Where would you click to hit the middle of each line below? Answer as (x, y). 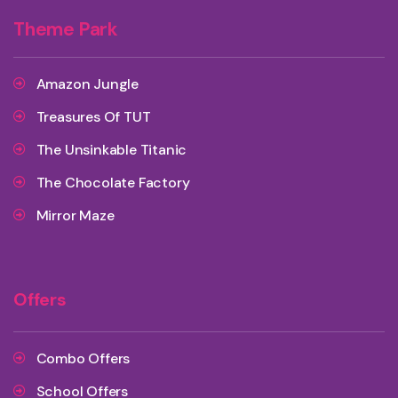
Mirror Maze (75, 215)
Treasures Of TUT (93, 116)
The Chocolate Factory (113, 182)
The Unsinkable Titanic (111, 149)
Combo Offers (83, 358)
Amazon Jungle (87, 84)
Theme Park (66, 29)
